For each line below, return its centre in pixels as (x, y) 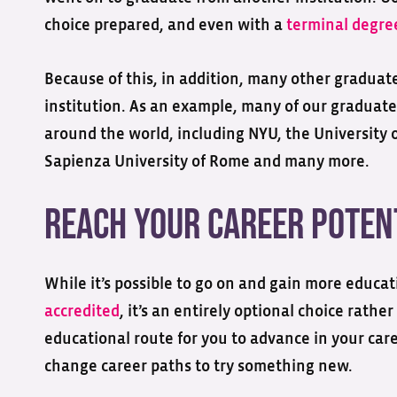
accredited (82, 311)
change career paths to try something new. (198, 366)
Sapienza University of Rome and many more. (207, 162)
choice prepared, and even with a (165, 25)
